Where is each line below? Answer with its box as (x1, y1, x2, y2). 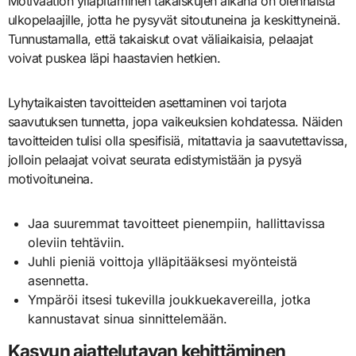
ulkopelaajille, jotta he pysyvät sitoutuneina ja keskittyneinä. (7, 11, 341, 28)
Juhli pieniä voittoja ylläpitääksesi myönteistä (28, 253, 298, 269)
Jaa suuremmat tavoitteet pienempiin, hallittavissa (28, 215, 326, 231)
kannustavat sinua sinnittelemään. (28, 310, 228, 327)
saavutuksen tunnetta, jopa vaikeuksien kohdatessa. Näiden (7, 113, 342, 130)
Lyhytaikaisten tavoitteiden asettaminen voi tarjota (7, 94, 287, 110)
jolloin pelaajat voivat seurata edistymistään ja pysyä (7, 151, 302, 168)
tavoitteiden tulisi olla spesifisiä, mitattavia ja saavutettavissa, (7, 132, 348, 149)
